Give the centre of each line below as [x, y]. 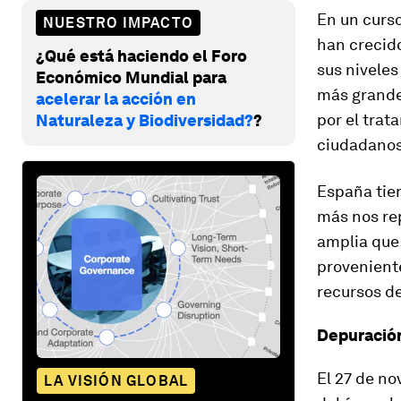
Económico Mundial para [131, 77]
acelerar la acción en [116, 98]
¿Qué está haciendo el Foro [141, 55]
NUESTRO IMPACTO [118, 22]
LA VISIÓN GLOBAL [116, 380]
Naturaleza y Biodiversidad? [145, 120]
